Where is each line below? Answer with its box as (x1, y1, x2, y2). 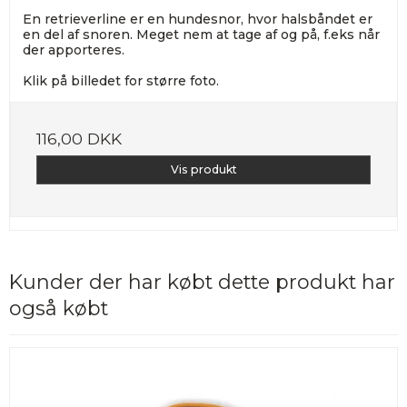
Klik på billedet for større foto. (23, 72, 219, 89)
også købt (9, 295, 108, 320)
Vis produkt (170, 162, 237, 176)
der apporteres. (23, 41, 124, 58)
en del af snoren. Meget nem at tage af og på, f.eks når (23, 25, 380, 43)
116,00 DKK (36, 128, 122, 148)
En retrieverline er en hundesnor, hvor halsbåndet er (23, 10, 372, 27)
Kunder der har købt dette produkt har (9, 269, 395, 293)
